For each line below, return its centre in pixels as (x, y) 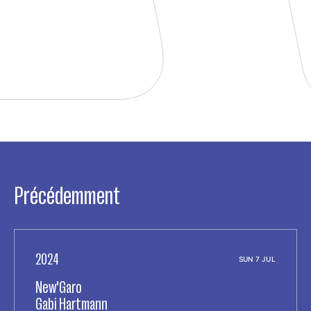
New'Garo (59, 287)
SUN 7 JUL (257, 259)
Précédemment (67, 195)
